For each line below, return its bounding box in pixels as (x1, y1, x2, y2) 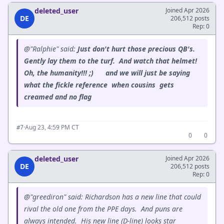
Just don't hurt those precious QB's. (77, 44, 197, 53)
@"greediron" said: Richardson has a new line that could (24, 192, 201, 201)
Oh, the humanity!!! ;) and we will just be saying (24, 68, 190, 77)
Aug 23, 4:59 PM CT (25, 123, 79, 131)
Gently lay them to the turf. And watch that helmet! (24, 56, 199, 65)
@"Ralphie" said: (24, 44, 77, 53)
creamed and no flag (24, 92, 91, 101)
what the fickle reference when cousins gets (24, 80, 174, 89)
